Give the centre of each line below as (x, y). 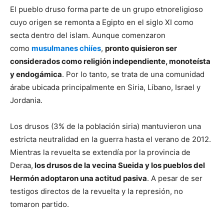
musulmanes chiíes (66, 48)
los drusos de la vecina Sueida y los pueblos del (119, 165)
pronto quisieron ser (141, 48)
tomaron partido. (39, 204)
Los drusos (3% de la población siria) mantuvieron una (105, 126)
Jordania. (27, 100)
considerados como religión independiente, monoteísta (110, 61)
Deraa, (21, 165)
